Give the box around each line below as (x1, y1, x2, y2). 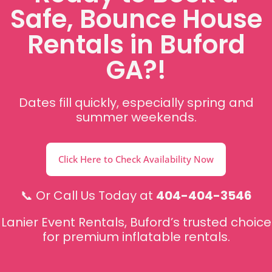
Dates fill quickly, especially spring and (18, 94, 254, 111)
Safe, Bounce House (10, 1, 262, 37)
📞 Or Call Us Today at (20, 187, 156, 204)
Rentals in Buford (27, 27, 245, 63)
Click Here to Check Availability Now (58, 153, 214, 165)
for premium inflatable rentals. (42, 228, 230, 245)
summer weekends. (75, 109, 197, 126)
